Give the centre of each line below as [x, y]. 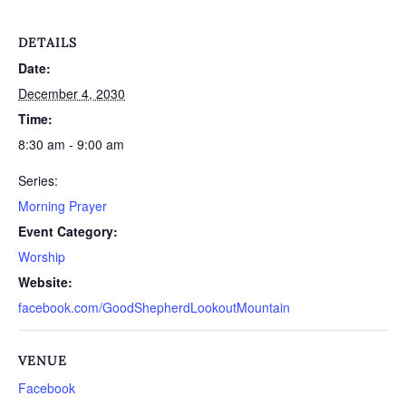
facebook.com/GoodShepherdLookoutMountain [154, 307]
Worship [42, 256]
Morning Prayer [63, 206]
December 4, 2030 [72, 93]
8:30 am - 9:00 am [71, 144]
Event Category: [68, 231]
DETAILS [48, 43]
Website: [45, 282]
